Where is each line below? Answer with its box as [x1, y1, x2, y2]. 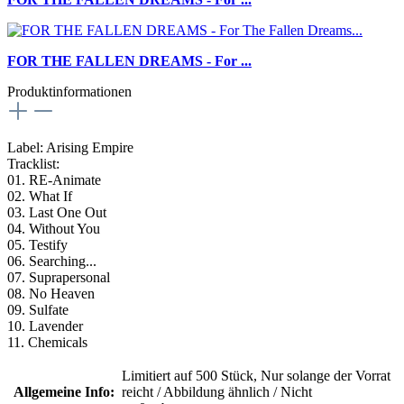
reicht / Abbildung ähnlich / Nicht [122, 383, 312, 399]
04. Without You [7, 220, 100, 236]
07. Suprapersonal [7, 269, 110, 285]
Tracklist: [7, 155, 60, 171]
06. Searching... [7, 252, 96, 269]
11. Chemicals [7, 334, 87, 350]
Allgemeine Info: [14, 383, 115, 399]
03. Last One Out [7, 204, 106, 220]
